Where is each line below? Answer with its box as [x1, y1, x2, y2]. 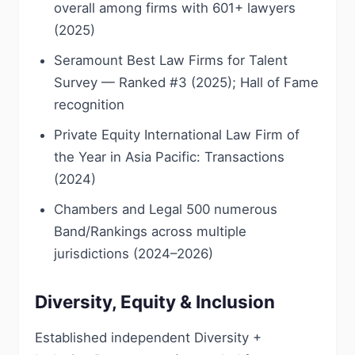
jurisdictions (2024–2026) [54, 246, 213, 261]
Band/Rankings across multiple [54, 223, 246, 239]
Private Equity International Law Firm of [54, 127, 300, 143]
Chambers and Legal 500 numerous [54, 201, 277, 217]
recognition [54, 97, 124, 113]
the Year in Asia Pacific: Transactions [54, 149, 284, 165]
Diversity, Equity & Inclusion [35, 291, 275, 312]
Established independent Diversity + [35, 330, 261, 345]
